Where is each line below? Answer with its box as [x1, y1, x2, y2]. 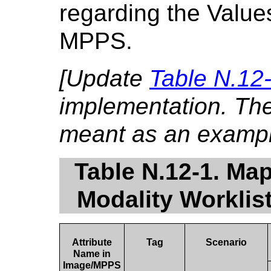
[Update [59, 65, 149, 91]
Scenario [206, 237, 247, 247]
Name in [73, 248, 111, 259]
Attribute [72, 237, 112, 247]
